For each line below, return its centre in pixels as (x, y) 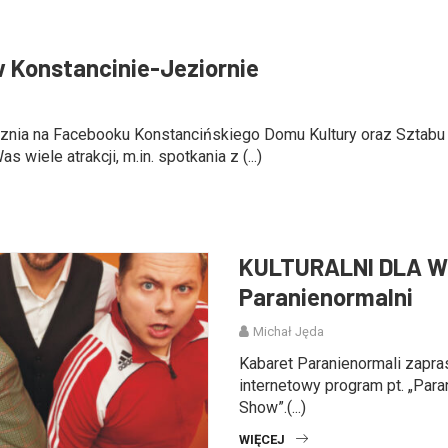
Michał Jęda (288, 331)
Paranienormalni (326, 296)
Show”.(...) (272, 407)
